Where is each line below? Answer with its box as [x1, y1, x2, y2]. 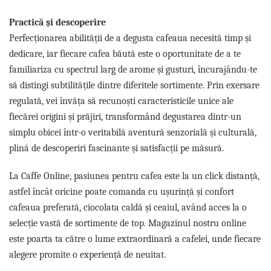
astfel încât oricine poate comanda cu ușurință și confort [9, 186, 234, 197]
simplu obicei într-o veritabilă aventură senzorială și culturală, [9, 126, 256, 138]
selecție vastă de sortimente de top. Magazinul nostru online [9, 217, 246, 229]
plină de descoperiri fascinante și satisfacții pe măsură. [9, 142, 224, 154]
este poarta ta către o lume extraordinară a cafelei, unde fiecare [9, 233, 261, 244]
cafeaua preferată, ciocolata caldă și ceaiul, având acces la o [9, 201, 247, 213]
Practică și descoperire [9, 16, 106, 28]
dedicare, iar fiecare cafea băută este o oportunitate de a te [9, 48, 241, 59]
